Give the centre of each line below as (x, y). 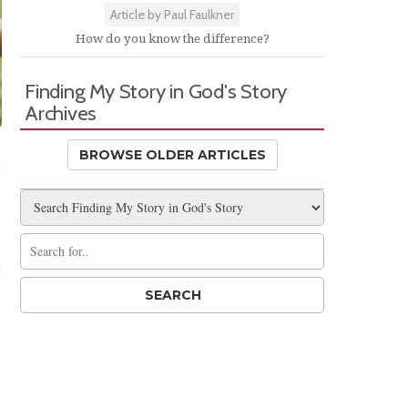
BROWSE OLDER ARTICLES (172, 154)
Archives (61, 112)
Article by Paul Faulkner (172, 14)
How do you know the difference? (172, 38)
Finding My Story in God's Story (156, 91)
